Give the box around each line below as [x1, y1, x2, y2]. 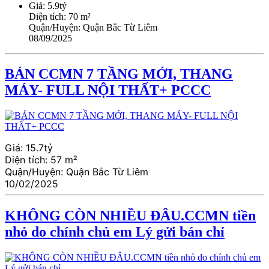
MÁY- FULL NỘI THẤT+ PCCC [5, 82, 211, 98]
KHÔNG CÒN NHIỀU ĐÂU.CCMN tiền [5, 208, 256, 224]
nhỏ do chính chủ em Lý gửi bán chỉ [5, 224, 225, 240]
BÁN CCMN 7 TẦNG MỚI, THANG [5, 66, 233, 82]
